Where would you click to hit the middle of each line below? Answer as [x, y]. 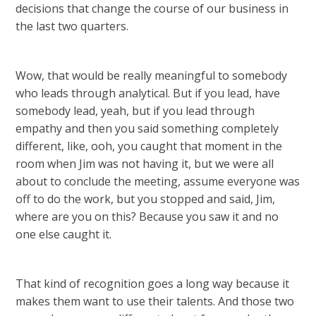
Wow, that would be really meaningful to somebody [152, 75]
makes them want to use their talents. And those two [155, 301]
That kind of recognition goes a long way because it [153, 284]
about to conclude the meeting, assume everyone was [158, 181]
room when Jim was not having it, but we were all [145, 164]
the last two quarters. [72, 26]
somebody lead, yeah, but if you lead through [135, 111]
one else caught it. [64, 234]
